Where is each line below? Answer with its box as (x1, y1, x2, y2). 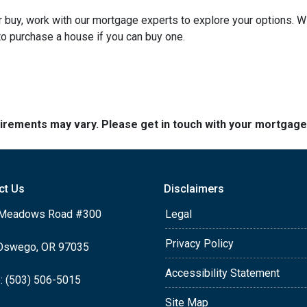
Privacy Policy (165, 237, 234, 250)
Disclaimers (164, 182, 224, 195)
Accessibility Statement (165, 267, 280, 280)
